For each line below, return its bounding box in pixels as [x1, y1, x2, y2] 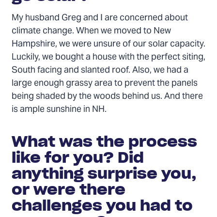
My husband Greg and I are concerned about [12, 8, 188, 28]
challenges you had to [12, 196, 193, 215]
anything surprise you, [12, 164, 197, 183]
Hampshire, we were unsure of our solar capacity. [12, 34, 205, 54]
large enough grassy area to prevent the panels [12, 74, 198, 93]
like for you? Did [12, 148, 144, 167]
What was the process [12, 132, 197, 151]
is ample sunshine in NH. [12, 100, 107, 119]
